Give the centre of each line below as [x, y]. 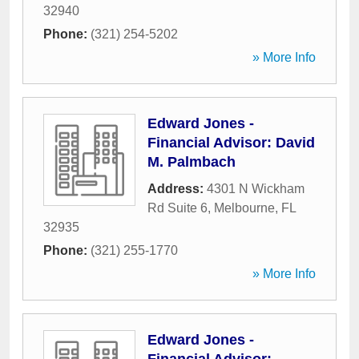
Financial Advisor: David [231, 143]
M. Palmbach [192, 162]
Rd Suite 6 [177, 208]
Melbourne [244, 208]
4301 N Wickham [256, 189]
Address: [177, 189]
